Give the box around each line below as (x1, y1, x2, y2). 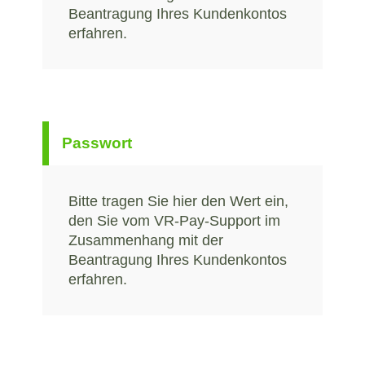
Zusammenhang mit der (68, 231, 223, 248)
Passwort (62, 134, 132, 152)
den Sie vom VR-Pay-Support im (68, 212, 280, 229)
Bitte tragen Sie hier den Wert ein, (68, 192, 288, 209)
